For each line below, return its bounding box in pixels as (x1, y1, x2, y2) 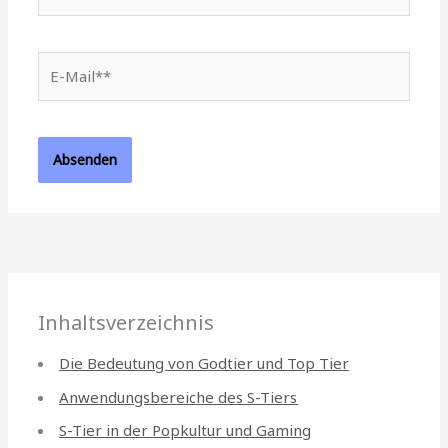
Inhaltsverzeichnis (38, 308, 215, 336)
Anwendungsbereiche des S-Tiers (59, 386, 299, 407)
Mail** (37, 77, 84, 98)
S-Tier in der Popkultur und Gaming (59, 420, 313, 441)
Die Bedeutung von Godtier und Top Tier (59, 352, 350, 373)
